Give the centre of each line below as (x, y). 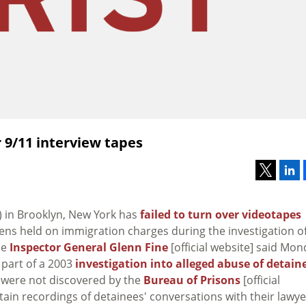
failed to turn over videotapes (221, 214)
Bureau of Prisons (192, 280)
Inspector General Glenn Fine (89, 247)
